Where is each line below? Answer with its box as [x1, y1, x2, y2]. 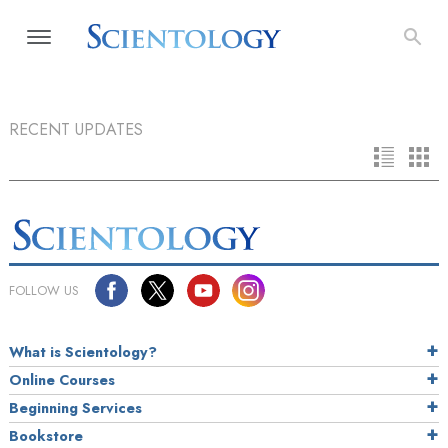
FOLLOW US [9, 281, 79, 301]
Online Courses [9, 370, 115, 391]
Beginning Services [9, 398, 142, 419]
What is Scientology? [9, 342, 157, 363]
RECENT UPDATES [9, 118, 143, 141]
